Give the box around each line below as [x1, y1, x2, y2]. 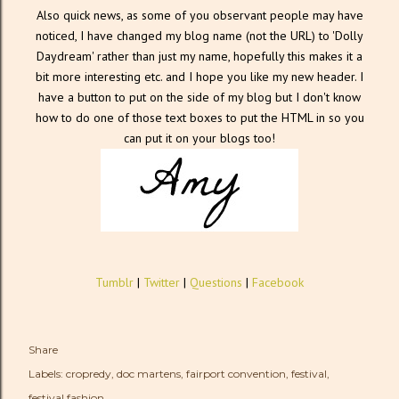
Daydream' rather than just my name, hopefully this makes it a [37, 47, 362, 64]
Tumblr [95, 273, 134, 290]
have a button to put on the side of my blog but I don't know [38, 88, 361, 105]
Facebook [252, 273, 304, 290]
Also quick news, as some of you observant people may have [36, 6, 363, 23]
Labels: [28, 366, 63, 380]
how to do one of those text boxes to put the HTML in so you [35, 109, 364, 126]
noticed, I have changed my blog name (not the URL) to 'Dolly [36, 27, 363, 44]
